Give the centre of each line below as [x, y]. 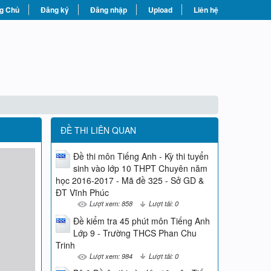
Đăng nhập [109, 10]
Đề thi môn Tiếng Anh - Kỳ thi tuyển [141, 156]
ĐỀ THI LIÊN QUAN [98, 130]
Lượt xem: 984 [111, 256]
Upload [160, 10]
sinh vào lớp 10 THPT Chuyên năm [140, 168]
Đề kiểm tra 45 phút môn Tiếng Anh [141, 220]
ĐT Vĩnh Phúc [82, 192]
